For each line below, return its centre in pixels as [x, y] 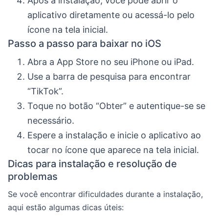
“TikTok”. [45, 91]
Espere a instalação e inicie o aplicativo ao [114, 135]
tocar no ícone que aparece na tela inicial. [113, 150]
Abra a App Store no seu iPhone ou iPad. [111, 62]
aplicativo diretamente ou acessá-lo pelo [111, 15]
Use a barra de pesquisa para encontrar [109, 77]
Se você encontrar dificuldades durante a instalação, [105, 194]
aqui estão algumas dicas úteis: [66, 207]
